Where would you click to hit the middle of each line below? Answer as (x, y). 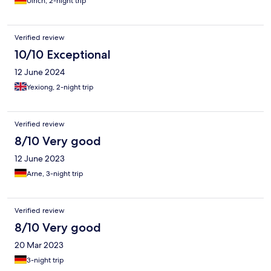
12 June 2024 (40, 72)
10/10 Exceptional (63, 55)
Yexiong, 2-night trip (60, 87)
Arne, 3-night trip (55, 174)
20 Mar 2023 (39, 245)
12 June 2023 (40, 159)
